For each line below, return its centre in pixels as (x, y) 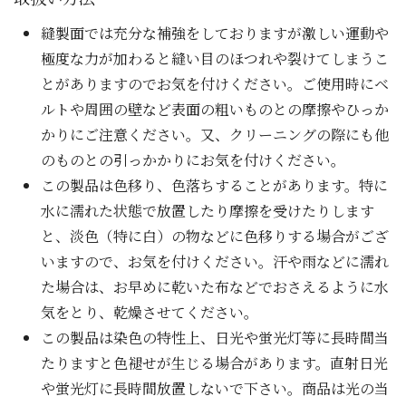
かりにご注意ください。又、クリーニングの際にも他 (215, 135)
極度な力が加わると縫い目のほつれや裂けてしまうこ (215, 59)
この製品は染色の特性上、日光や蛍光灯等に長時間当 (215, 338)
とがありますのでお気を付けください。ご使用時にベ (215, 84)
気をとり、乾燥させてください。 (150, 313)
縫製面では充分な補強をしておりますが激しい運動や (215, 34)
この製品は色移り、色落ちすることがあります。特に (214, 186)
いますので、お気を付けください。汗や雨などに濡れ (215, 262)
